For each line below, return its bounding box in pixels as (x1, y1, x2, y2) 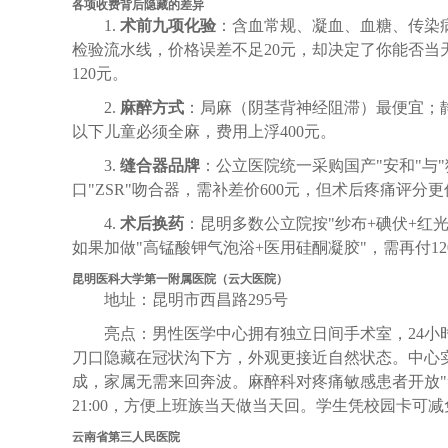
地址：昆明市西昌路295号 (104, 290, 288, 308)
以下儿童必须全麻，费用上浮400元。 (72, 122, 336, 140)
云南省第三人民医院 (72, 429, 180, 444)
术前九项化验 (120, 16, 216, 34)
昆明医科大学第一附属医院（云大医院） (72, 271, 288, 286)
